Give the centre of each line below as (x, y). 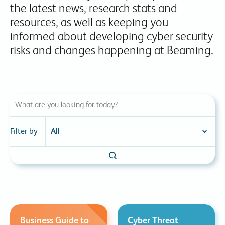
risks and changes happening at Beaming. (112, 50)
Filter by (24, 131)
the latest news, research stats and (94, 8)
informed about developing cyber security (111, 36)
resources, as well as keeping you (89, 22)
